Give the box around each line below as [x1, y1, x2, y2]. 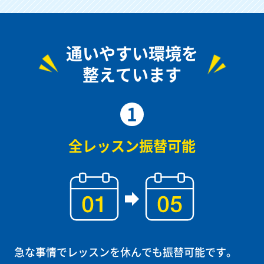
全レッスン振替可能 [68, 134, 196, 156]
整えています [82, 62, 181, 86]
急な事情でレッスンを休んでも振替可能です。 [14, 243, 237, 259]
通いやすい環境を [66, 41, 198, 65]
